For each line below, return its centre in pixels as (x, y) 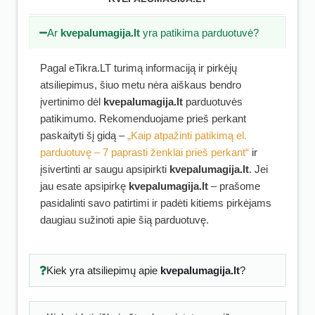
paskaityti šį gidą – (84, 135)
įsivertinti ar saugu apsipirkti (105, 169)
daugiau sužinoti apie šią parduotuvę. (124, 220)
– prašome (234, 186)
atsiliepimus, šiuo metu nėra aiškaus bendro (141, 85)
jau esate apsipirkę (84, 186)
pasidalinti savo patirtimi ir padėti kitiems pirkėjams (156, 203)
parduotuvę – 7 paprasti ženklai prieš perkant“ (144, 152)
